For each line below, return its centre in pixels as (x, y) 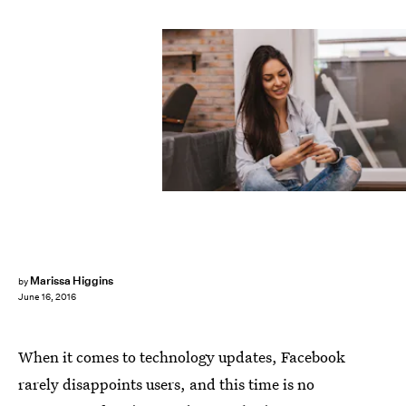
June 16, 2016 (47, 297)
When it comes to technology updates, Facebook (182, 357)
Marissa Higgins (72, 280)
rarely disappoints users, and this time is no (166, 384)
